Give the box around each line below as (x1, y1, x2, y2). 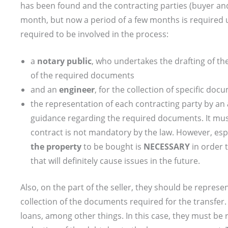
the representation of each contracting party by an (31, 98, 227, 110)
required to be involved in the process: (20, 28, 168, 40)
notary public (37, 55, 92, 67)
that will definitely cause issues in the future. (31, 155, 200, 167)
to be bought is (81, 141, 144, 153)
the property (31, 141, 81, 153)
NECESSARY (144, 141, 190, 153)
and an (31, 84, 59, 96)
